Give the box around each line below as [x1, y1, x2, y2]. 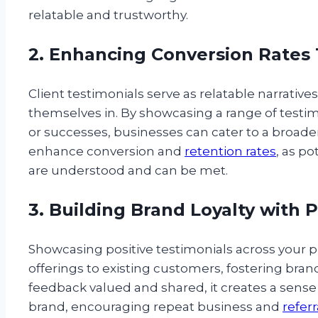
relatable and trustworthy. [28, 8, 188, 23]
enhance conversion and [28, 144, 185, 159]
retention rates [185, 144, 276, 159]
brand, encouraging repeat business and [28, 300, 283, 314]
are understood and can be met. [28, 163, 228, 178]
